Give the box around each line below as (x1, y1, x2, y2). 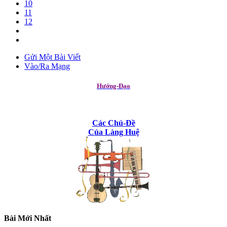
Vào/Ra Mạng (24, 61, 70, 70)
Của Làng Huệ (88, 128, 139, 137)
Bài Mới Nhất (4, 214, 51, 223)
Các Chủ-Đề (92, 119, 135, 128)
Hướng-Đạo (97, 82, 130, 90)
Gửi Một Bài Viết (24, 52, 81, 61)
